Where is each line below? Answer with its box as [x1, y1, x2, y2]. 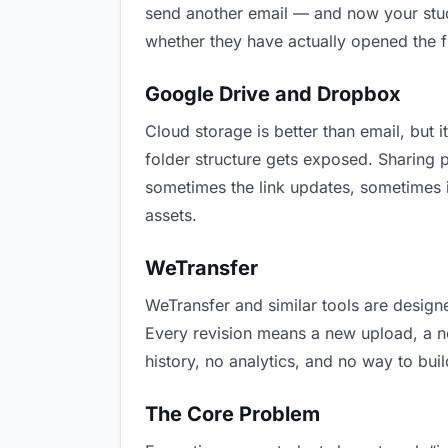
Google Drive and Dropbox [145, 82, 401, 106]
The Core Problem [145, 402, 320, 426]
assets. [145, 205, 197, 225]
